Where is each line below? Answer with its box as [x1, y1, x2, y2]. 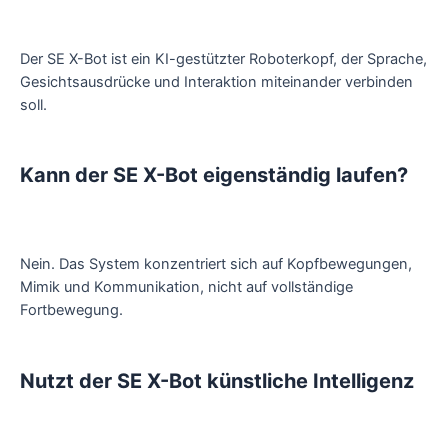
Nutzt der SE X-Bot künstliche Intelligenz [20, 368, 414, 393]
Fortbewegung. [20, 301, 123, 320]
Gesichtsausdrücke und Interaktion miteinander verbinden [20, 72, 413, 91]
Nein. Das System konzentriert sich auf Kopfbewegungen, [20, 255, 412, 274]
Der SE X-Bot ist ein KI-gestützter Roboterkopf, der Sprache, [20, 49, 427, 68]
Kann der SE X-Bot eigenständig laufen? [20, 163, 408, 188]
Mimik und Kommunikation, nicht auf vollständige [20, 278, 353, 297]
